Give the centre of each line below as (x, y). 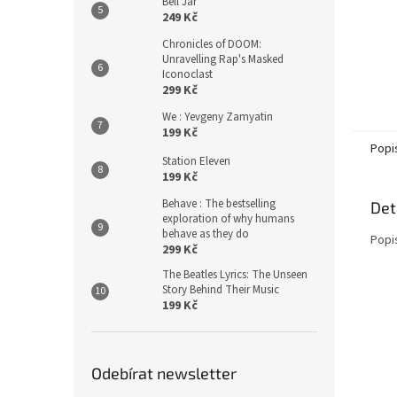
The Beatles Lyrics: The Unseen (235, 275)
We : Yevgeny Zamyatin (218, 117)
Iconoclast (187, 74)
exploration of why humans (228, 219)
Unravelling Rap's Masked (223, 59)
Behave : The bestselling (219, 204)
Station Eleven (196, 161)
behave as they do (206, 234)
